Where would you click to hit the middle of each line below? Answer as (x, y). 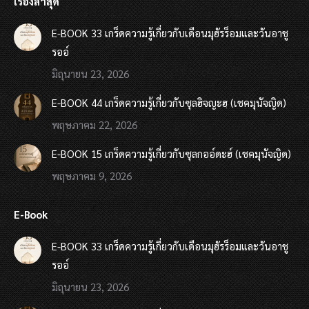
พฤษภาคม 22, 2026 (94, 124)
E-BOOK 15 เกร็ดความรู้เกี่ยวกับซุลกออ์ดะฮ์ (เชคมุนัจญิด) (171, 153)
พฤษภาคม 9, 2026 (92, 176)
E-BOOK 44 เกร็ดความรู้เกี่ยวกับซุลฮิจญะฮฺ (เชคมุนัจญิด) (169, 102)
